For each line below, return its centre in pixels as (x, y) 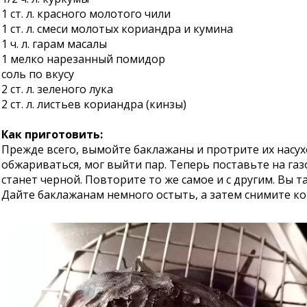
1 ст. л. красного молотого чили (86, 14)
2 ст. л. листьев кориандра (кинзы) (94, 104)
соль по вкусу (38, 74)
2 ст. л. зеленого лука (57, 89)
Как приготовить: (52, 134)
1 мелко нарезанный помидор (83, 59)
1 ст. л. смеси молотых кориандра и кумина (117, 29)
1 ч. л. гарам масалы (54, 44)
